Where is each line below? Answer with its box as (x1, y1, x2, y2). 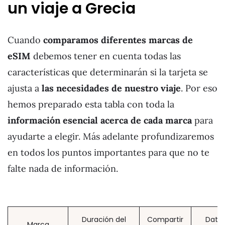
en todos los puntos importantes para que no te (8, 146, 209, 158)
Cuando (8, 34, 43, 46)
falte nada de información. (8, 162, 118, 174)
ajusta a (8, 82, 42, 94)
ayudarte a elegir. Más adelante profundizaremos (8, 130, 214, 142)
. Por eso (181, 82, 217, 94)
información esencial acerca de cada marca (8, 114, 192, 126)
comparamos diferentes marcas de (43, 34, 193, 46)
